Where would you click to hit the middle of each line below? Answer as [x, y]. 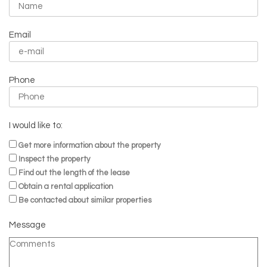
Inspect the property [54, 159]
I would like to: [36, 126]
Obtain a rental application [66, 187]
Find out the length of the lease [74, 173]
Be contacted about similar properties [85, 201]
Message [27, 225]
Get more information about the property [89, 146]
